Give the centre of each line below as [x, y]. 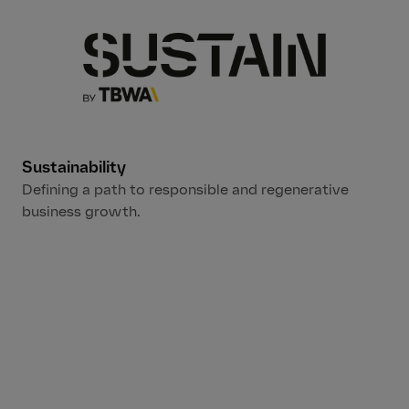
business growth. [81, 211]
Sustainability [74, 168]
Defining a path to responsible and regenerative [185, 189]
